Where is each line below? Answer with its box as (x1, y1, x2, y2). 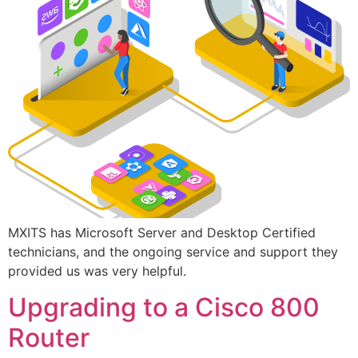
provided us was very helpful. (8, 263, 186, 280)
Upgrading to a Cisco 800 (8, 291, 320, 323)
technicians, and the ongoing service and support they (8, 244, 338, 261)
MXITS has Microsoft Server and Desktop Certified (8, 225, 316, 241)
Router (8, 321, 89, 353)
